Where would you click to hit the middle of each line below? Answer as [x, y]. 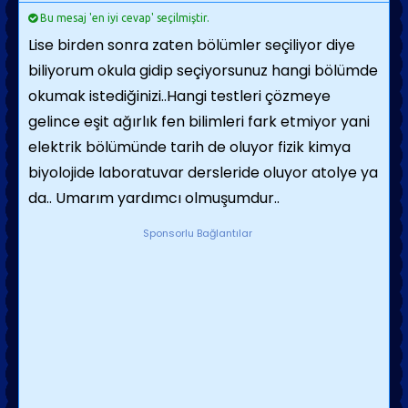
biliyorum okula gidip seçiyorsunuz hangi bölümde [203, 71]
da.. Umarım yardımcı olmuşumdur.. [154, 198]
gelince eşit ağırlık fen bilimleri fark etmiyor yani [199, 122]
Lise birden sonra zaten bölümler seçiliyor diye [192, 45]
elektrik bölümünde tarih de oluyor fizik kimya [189, 147]
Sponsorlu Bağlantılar [197, 233]
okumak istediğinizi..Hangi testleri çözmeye [179, 96]
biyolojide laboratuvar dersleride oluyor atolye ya [203, 173]
